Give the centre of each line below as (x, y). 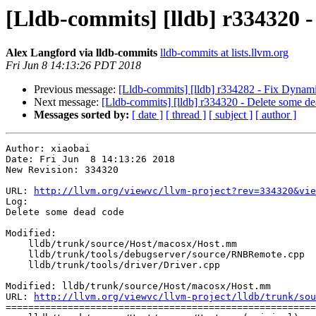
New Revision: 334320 (62, 170)
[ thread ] (186, 115)
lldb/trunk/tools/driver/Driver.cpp (17, 265)
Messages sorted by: (81, 115)
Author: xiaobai (48, 149)
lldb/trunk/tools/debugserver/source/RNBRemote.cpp (17, 255)
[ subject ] (231, 115)
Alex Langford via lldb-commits (81, 53)
